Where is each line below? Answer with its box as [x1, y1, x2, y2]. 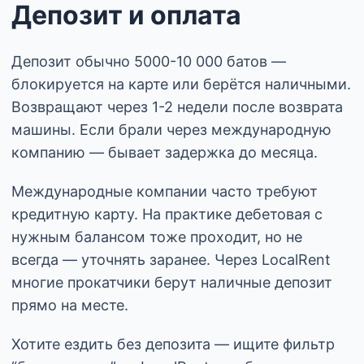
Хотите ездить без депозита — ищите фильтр [11, 335, 335, 353]
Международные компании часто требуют [11, 182, 318, 200]
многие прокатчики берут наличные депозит [11, 273, 332, 291]
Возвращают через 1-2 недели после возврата [11, 97, 343, 115]
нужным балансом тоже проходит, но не [11, 227, 302, 245]
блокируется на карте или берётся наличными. [11, 75, 351, 93]
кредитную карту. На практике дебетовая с [11, 205, 323, 223]
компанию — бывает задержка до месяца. [11, 143, 318, 161]
